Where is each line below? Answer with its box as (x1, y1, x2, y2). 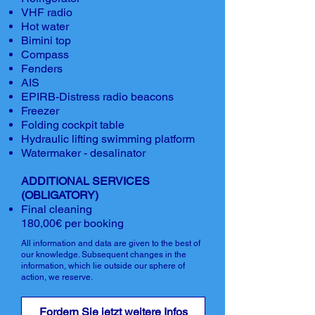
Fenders (21, 62, 63, 75)
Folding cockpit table (21, 118, 124, 131)
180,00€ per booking (21, 217, 124, 230)
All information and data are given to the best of (21, 238, 200, 248)
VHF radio (21, 6, 72, 19)
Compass (21, 48, 69, 61)
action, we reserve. (21, 272, 93, 282)
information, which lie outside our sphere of (21, 261, 185, 271)
